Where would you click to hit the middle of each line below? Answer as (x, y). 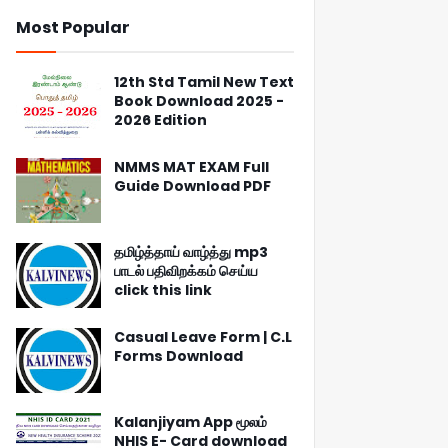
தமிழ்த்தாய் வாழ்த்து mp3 (191, 252)
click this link (163, 290)
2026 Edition (160, 120)
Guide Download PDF (192, 186)
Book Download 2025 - (199, 101)
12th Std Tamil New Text (204, 82)
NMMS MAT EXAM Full (191, 167)
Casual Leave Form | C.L (203, 337)
